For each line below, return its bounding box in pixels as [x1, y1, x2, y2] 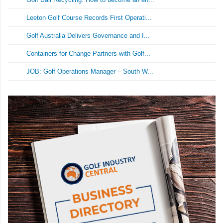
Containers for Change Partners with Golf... [26, 50, 151, 58]
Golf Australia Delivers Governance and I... [26, 32, 150, 40]
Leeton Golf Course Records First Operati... [26, 14, 152, 22]
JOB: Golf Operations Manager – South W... [26, 68, 154, 76]
